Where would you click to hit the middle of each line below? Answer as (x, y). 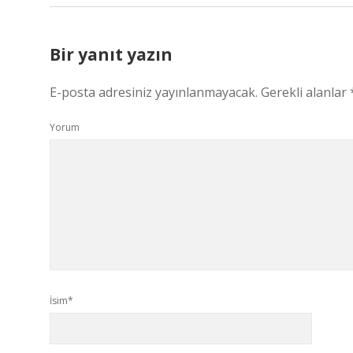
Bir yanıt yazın (111, 54)
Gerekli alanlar (305, 92)
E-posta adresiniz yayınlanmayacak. (154, 92)
